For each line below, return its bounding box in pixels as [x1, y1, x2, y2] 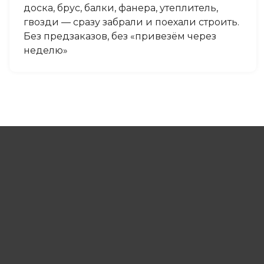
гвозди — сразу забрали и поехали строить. [23, 16, 239, 28]
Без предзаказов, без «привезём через [23, 30, 216, 42]
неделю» [23, 44, 68, 56]
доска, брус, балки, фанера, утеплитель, [23, 2, 218, 14]
